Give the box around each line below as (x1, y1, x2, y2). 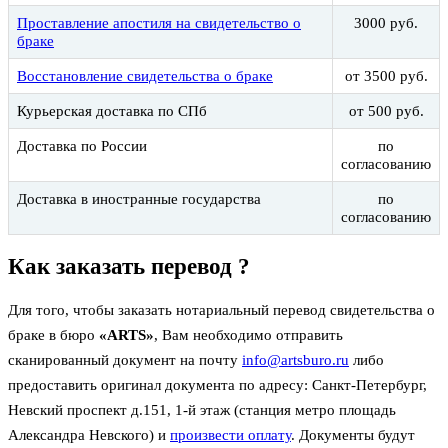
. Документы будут (291, 426, 415, 443)
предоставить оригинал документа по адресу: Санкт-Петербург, (8, 376, 427, 393)
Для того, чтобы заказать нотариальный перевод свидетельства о (8, 301, 435, 318)
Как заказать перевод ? (8, 253, 250, 279)
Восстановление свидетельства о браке (17, 68, 273, 85)
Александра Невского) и (8, 426, 170, 443)
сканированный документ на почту (8, 351, 242, 368)
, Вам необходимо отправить (154, 326, 343, 343)
